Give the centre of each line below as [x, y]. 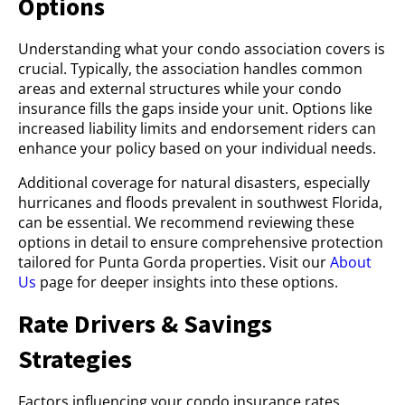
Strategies [75, 359]
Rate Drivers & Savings [145, 324]
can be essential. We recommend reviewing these [186, 222]
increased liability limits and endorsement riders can [197, 128]
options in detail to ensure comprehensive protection [201, 242]
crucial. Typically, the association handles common [190, 69]
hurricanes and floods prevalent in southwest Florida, [200, 202]
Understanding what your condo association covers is [202, 49]
